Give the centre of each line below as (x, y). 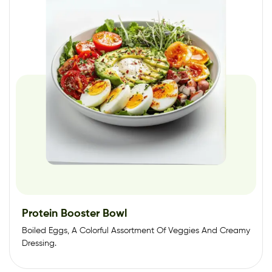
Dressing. (39, 243)
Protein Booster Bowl (74, 213)
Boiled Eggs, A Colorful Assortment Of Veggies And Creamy (136, 230)
